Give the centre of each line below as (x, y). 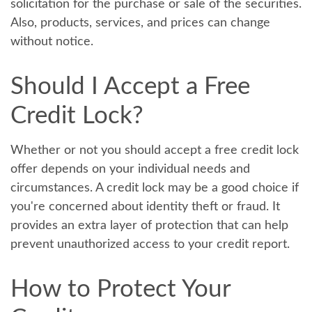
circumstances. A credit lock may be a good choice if (155, 188)
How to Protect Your (120, 289)
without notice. (52, 42)
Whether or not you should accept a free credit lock (155, 150)
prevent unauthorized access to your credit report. (150, 244)
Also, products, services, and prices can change (140, 23)
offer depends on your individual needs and (130, 169)
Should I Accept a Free (130, 87)
